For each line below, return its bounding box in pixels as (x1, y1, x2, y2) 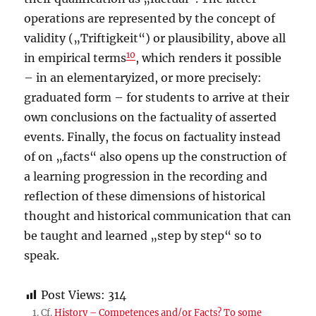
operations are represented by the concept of (24, 11, 276, 26)
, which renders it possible (135, 51, 282, 66)
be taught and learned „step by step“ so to (24, 229, 262, 243)
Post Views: (41, 288, 106, 303)
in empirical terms (24, 51, 127, 66)
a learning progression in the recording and (24, 169, 268, 184)
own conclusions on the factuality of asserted (24, 110, 277, 125)
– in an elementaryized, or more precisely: (24, 71, 262, 85)
